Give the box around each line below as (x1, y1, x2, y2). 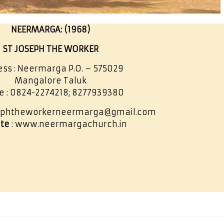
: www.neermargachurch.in (9, 119, 127, 129)
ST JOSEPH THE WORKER (2, 44, 98, 54)
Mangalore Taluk (14, 75, 87, 85)
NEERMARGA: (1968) (10, 24, 90, 34)
